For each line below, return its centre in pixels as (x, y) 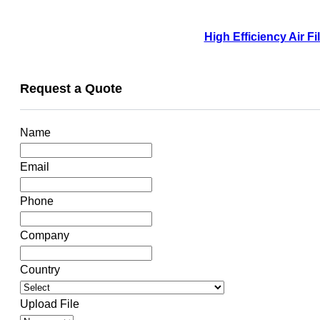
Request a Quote (71, 89)
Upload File (50, 304)
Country (40, 270)
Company (45, 236)
